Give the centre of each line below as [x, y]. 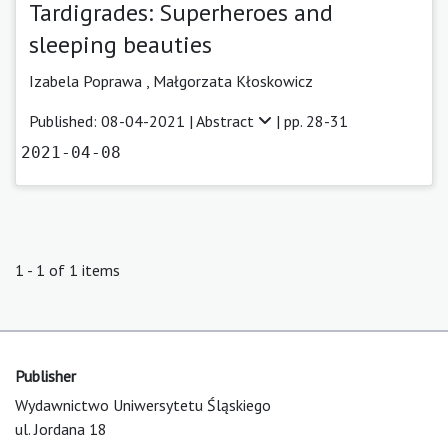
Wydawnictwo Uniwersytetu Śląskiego [143, 404]
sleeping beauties [120, 44]
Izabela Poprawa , [91, 80]
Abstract [227, 120]
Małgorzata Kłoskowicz [233, 80]
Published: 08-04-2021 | [112, 120]
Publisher [45, 375]
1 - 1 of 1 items [67, 269]
